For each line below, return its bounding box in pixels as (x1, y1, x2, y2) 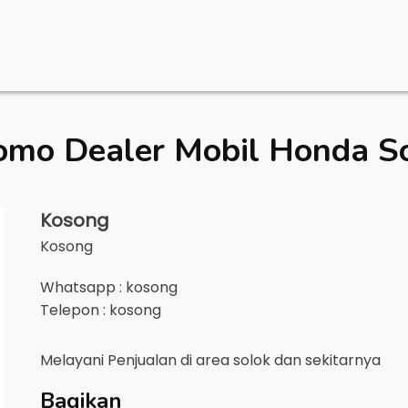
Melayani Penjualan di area (40, 350, 233, 371)
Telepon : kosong (40, 300, 161, 321)
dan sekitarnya (270, 350, 384, 371)
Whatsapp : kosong (40, 277, 178, 298)
